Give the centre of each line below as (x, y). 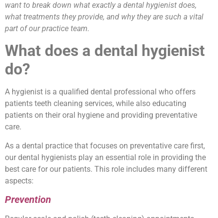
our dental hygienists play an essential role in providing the (105, 157)
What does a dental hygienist (105, 51)
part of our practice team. (47, 28)
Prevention (28, 200)
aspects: (19, 181)
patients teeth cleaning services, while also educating (96, 104)
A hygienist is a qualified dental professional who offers (100, 92)
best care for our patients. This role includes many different (106, 169)
